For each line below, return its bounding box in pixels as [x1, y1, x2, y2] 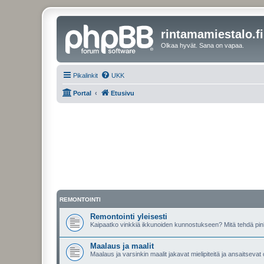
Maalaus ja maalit [90, 242, 154, 250]
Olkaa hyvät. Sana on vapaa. [161, 42, 244, 49]
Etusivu [111, 89, 134, 97]
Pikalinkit [73, 71, 98, 79]
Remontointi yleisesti [90, 212, 167, 221]
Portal [73, 89, 91, 97]
